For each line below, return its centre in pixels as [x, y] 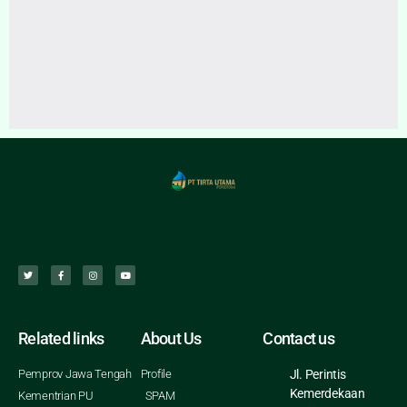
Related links [61, 339]
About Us [171, 339]
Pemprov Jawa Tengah [75, 374]
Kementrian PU [56, 396]
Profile [156, 374]
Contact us [298, 339]
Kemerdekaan [327, 394]
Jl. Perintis [318, 375]
